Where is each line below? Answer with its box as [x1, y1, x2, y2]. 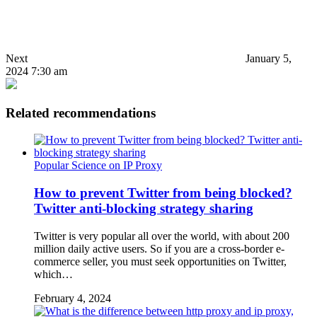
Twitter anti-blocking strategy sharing [34, 200, 253, 216]
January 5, [246, 52, 292, 64]
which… [34, 267, 73, 280]
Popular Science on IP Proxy [34, 159, 162, 172]
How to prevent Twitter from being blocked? [34, 185, 292, 200]
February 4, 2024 [34, 292, 111, 304]
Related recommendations [6, 105, 156, 120]
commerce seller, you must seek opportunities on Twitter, [34, 255, 287, 267]
